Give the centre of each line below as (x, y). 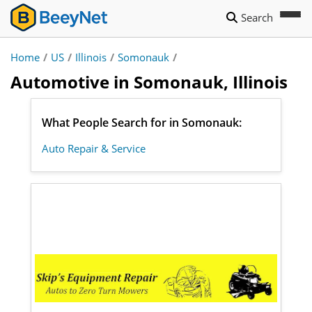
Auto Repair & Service (94, 148)
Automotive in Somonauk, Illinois (149, 82)
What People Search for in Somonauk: (142, 123)
